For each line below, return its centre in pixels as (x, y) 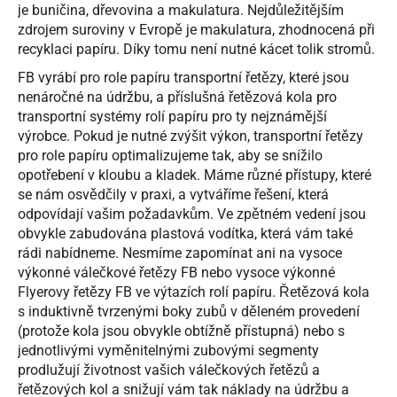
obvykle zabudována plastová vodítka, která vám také (185, 234)
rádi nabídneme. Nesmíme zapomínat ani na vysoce (180, 253)
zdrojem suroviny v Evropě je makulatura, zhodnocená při (196, 30)
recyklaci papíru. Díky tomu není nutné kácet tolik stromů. (196, 50)
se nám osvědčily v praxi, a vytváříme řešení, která (173, 195)
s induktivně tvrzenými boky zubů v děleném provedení (189, 312)
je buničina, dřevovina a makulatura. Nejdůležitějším (181, 11)
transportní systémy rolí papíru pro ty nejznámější (172, 117)
